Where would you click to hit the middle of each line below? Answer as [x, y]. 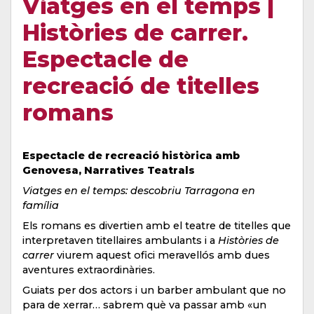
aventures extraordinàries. [89, 270]
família [41, 205]
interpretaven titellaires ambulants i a [120, 240]
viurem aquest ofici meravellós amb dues [162, 255]
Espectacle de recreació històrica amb [131, 156]
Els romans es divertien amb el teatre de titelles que [157, 226]
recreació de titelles [141, 86]
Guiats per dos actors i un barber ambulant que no [154, 290]
